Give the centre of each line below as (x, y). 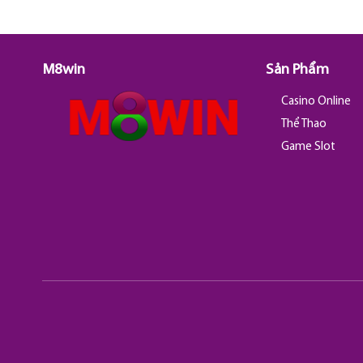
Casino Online (316, 101)
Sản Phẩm (297, 70)
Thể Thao (304, 124)
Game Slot (309, 147)
